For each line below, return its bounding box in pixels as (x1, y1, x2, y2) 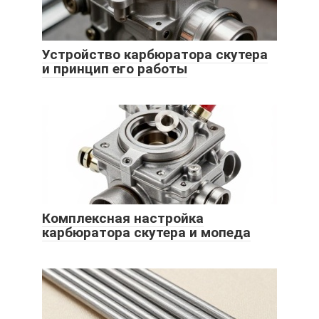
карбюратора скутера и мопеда (42, 224, 251, 241)
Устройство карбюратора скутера (42, 46, 268, 63)
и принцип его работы (42, 61, 187, 78)
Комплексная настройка (42, 210, 204, 227)
